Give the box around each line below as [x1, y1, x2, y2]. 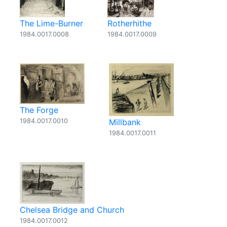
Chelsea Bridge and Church [20, 205, 124, 215]
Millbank [109, 117, 141, 127]
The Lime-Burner [20, 18, 83, 28]
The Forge [20, 105, 58, 115]
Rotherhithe [107, 18, 152, 28]
